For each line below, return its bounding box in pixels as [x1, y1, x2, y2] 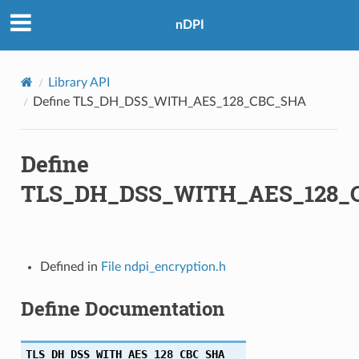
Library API [47, 75, 110, 89]
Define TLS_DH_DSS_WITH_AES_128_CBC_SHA [32, 95, 306, 108]
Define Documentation [20, 295, 224, 321]
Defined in [39, 260, 101, 273]
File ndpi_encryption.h [100, 260, 226, 273]
